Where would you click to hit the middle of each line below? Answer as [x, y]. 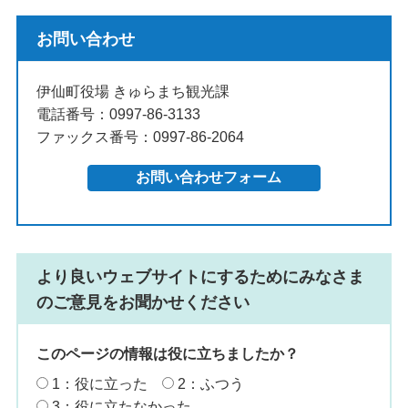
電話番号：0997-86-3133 [118, 115]
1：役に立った [99, 384]
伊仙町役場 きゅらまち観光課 [133, 92]
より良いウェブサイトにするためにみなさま [200, 277]
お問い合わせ [85, 40]
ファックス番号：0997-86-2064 [140, 138]
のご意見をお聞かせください [143, 303]
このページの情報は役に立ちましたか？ [167, 354]
